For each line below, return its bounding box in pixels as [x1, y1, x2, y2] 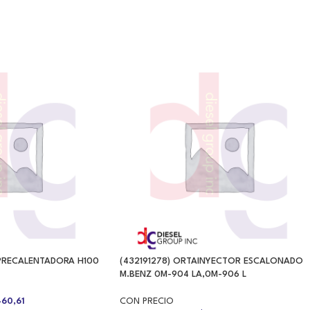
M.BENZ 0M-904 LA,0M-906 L [120, 269, 246, 279]
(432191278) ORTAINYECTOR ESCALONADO [120, 256, 303, 266]
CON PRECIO [120, 296, 174, 306]
